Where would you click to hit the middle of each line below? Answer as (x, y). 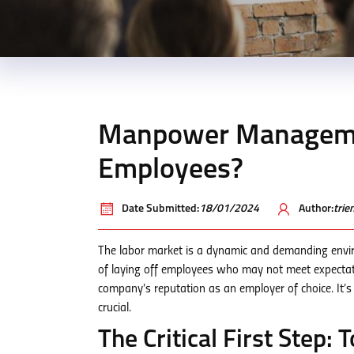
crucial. (115, 308)
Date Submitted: (160, 209)
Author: (316, 209)
